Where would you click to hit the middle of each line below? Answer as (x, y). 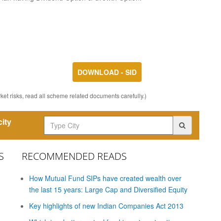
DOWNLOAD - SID (107, 72)
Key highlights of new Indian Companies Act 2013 (106, 206)
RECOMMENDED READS (74, 156)
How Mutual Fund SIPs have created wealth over (105, 178)
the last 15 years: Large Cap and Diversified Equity (108, 189)
